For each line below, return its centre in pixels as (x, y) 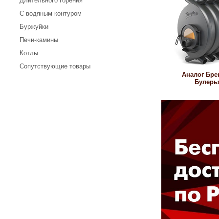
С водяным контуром (51, 13)
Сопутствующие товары (55, 66)
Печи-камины (39, 40)
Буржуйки (34, 27)
